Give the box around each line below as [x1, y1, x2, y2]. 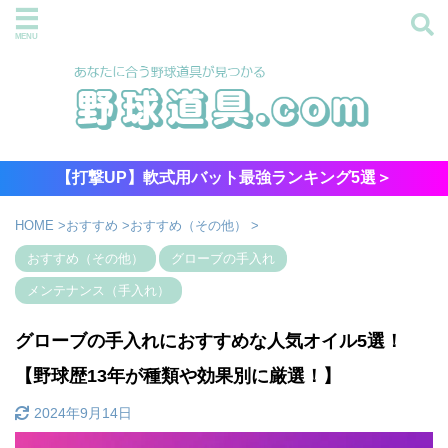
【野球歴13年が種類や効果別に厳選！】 [15, 366, 341, 387]
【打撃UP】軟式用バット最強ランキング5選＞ [56, 169, 392, 187]
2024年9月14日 [34, 405, 132, 422]
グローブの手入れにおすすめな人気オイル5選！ [15, 331, 403, 352]
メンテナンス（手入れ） [27, 283, 170, 299]
